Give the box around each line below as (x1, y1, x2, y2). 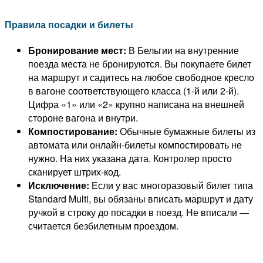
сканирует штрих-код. (28, 165, 121, 179)
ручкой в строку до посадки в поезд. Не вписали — (28, 205, 249, 220)
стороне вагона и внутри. (28, 111, 138, 125)
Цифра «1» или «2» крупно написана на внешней (28, 97, 244, 112)
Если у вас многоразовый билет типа (89, 178, 253, 193)
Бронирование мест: (28, 43, 126, 58)
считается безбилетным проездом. (28, 219, 178, 233)
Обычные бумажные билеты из (117, 124, 255, 139)
